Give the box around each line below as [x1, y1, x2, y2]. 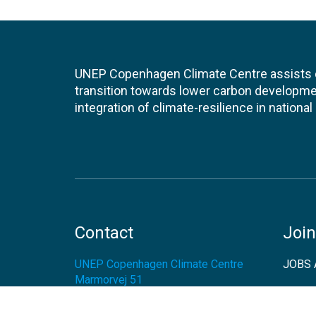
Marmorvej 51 [75, 273, 142, 286]
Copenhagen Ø [103, 288, 175, 302]
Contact [75, 223, 133, 243]
